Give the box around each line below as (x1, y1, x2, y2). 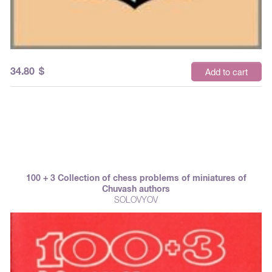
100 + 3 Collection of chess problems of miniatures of (25, 172, 246, 183)
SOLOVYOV (114, 194, 158, 205)
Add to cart (205, 67, 248, 77)
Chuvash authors (102, 183, 170, 194)
